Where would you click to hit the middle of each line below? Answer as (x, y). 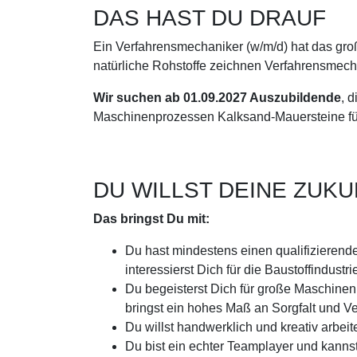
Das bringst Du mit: (151, 218)
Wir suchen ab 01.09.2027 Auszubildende (217, 97)
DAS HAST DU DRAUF (210, 18)
